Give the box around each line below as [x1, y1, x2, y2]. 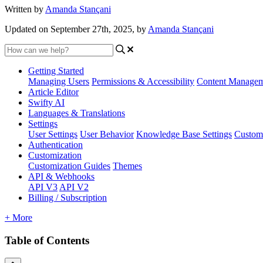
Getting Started [28, 65, 84, 76]
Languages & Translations [28, 107, 125, 118]
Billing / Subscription [28, 192, 107, 203]
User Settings [28, 129, 77, 139]
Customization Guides [28, 160, 110, 171]
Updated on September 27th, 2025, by [5, 23, 148, 34]
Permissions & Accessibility [92, 76, 194, 86]
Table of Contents [5, 234, 89, 247]
